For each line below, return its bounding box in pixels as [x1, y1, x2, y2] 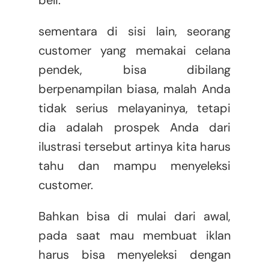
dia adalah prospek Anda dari [38, 119, 231, 136]
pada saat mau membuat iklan [38, 228, 231, 244]
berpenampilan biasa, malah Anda [38, 81, 231, 97]
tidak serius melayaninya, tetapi [38, 100, 231, 116]
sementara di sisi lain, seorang [38, 23, 231, 40]
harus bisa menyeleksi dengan [38, 247, 231, 263]
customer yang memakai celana [38, 43, 231, 59]
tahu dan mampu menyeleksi [38, 158, 231, 174]
